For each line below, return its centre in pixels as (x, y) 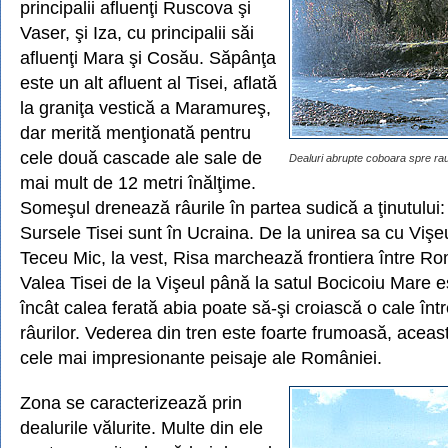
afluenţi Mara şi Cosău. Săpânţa (148, 57)
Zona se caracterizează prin (131, 402)
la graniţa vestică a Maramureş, (145, 107)
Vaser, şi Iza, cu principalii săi (137, 32)
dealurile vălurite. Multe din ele (141, 427)
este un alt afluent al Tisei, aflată (148, 82)
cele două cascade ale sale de (141, 157)
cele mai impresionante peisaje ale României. (201, 357)
